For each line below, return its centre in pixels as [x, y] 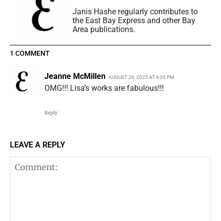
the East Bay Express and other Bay [134, 21]
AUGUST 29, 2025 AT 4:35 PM [141, 77]
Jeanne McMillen [75, 76]
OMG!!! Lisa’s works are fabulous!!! [104, 88]
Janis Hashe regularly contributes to [135, 12]
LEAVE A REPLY [37, 145]
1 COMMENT [30, 54]
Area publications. [104, 30]
